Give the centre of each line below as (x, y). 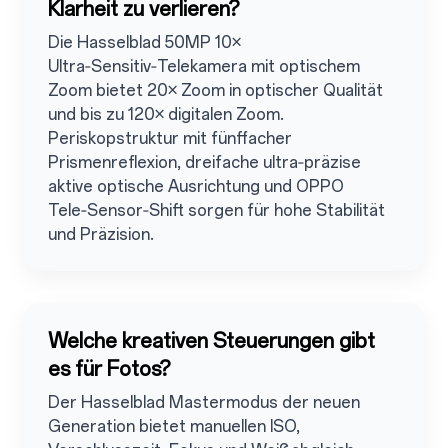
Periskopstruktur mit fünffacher (170, 138)
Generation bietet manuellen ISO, (174, 426)
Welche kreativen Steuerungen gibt (211, 340)
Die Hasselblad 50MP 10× (144, 42)
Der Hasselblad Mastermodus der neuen (204, 402)
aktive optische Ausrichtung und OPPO (196, 186)
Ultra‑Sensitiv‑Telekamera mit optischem (204, 66)
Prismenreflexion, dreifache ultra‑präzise (204, 162)
